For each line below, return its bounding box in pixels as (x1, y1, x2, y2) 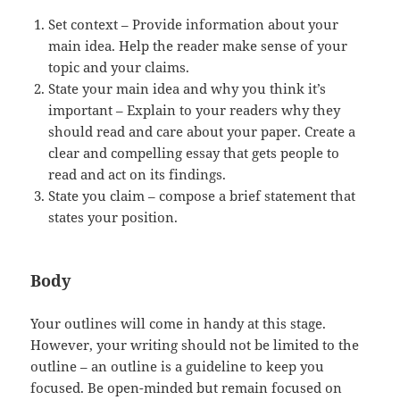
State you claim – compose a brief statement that (48, 186, 356, 204)
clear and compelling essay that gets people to (48, 143, 340, 162)
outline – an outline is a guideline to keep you (30, 356, 325, 375)
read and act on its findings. (48, 164, 227, 183)
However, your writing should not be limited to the (30, 335, 360, 354)
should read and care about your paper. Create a (48, 121, 356, 140)
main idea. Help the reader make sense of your (48, 36, 348, 54)
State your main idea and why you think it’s (48, 79, 327, 97)
